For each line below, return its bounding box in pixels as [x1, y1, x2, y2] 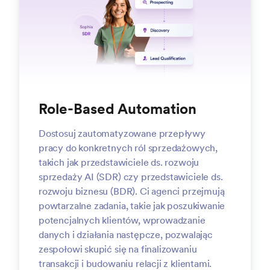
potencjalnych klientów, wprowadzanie [39, 214, 206, 226]
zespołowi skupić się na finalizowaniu [39, 243, 197, 255]
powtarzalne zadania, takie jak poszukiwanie [39, 199, 225, 212]
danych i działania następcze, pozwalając [39, 228, 213, 240]
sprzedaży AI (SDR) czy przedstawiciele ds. [39, 171, 223, 183]
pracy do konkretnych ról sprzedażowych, [39, 142, 218, 154]
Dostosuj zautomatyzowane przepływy [39, 127, 206, 139]
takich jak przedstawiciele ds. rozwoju [39, 156, 199, 168]
